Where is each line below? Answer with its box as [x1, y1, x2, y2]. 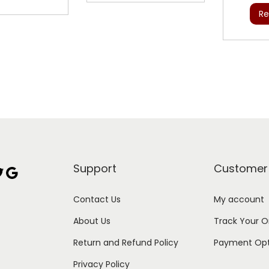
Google [4, 162, 13, 182]
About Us [73, 214, 110, 227]
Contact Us [73, 193, 121, 205]
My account [214, 193, 264, 205]
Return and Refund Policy [73, 236, 178, 249]
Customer [214, 160, 268, 176]
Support [73, 160, 116, 176]
